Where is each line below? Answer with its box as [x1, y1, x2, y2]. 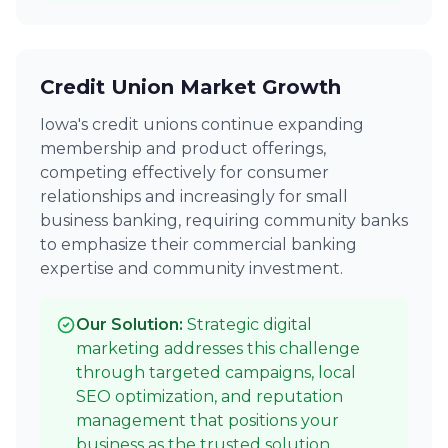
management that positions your [76, 411, 339, 430]
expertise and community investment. [40, 259, 343, 278]
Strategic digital [187, 315, 312, 334]
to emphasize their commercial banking [40, 235, 357, 254]
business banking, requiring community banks [40, 211, 408, 230]
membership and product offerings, [40, 139, 326, 158]
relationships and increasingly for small [40, 187, 348, 206]
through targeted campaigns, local [76, 363, 356, 382]
